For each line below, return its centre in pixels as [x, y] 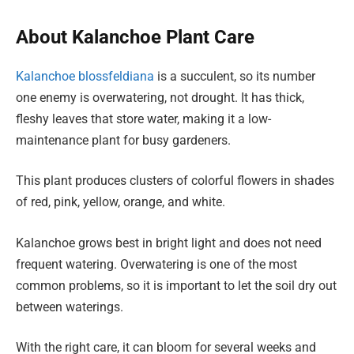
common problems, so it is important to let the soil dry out [176, 285]
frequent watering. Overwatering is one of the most [156, 264]
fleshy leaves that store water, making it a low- [143, 119]
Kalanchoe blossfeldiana [85, 76]
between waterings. [70, 307]
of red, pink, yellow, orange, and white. [121, 202]
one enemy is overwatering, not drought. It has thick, [160, 97]
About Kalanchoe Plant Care [135, 37]
